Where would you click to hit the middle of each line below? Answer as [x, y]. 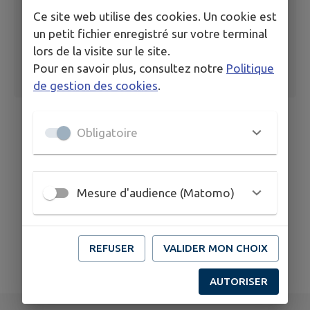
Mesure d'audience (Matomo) [156, 193]
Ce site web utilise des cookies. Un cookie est [155, 16]
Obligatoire [107, 133]
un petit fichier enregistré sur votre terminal [150, 33]
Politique [250, 68]
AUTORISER [239, 281]
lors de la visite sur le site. [102, 51]
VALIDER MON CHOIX [216, 248]
